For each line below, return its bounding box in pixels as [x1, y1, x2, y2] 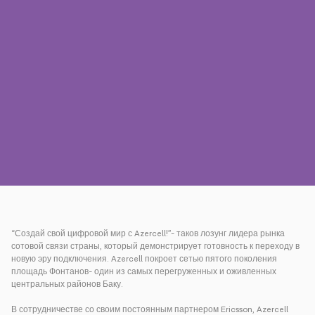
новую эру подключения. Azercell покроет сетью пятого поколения [11, 254, 277, 264]
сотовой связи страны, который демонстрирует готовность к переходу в [11, 241, 300, 252]
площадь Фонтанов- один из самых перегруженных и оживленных [11, 266, 276, 277]
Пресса [11, 27, 47, 41]
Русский [244, 176, 278, 188]
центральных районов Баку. [11, 279, 123, 290]
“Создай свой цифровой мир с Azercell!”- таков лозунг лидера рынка [11, 229, 285, 239]
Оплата [41, 134, 72, 145]
